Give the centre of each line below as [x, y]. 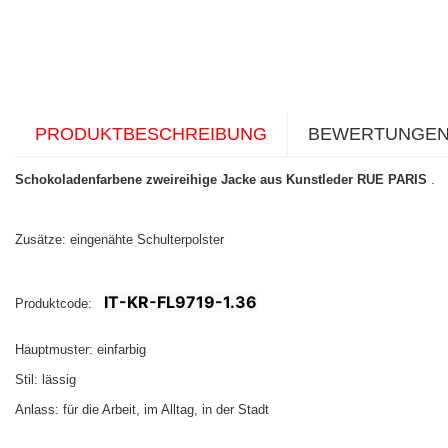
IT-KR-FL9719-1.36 [180, 302]
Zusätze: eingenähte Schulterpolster [121, 240]
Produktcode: [59, 304]
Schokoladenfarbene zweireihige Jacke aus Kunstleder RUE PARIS [221, 180]
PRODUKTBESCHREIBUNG [151, 134]
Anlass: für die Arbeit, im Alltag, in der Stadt [144, 410]
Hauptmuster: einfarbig [82, 350]
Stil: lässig [47, 380]
